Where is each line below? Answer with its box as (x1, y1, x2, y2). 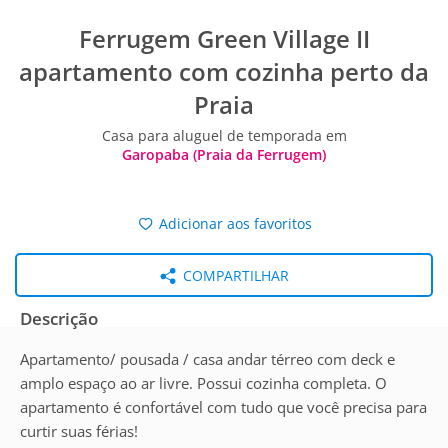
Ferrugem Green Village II (78, 22, 370, 55)
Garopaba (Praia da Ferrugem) (122, 145, 326, 164)
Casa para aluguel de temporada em (101, 126, 347, 145)
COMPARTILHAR (178, 266, 289, 285)
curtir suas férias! (20, 421, 138, 441)
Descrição (20, 307, 98, 330)
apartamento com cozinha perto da (19, 55, 429, 88)
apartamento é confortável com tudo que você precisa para (20, 397, 427, 417)
